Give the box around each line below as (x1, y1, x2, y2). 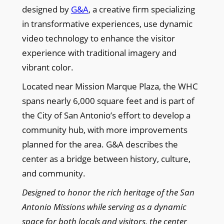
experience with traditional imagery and (21, 46, 176, 58)
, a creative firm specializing (88, 3, 195, 15)
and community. (21, 167, 85, 179)
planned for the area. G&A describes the (21, 138, 178, 150)
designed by (21, 3, 71, 15)
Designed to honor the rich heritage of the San (21, 186, 194, 198)
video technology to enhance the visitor (21, 32, 175, 44)
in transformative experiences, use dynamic (21, 17, 192, 29)
